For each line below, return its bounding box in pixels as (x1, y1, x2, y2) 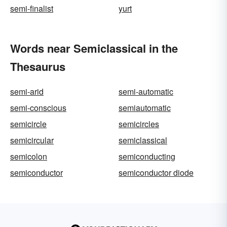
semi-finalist (10, 3, 53, 14)
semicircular (10, 134, 54, 146)
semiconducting (119, 150, 175, 162)
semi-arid (10, 86, 44, 97)
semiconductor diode (119, 167, 194, 178)
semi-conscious (10, 102, 66, 113)
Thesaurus (10, 58, 65, 74)
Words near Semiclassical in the (10, 40, 178, 56)
